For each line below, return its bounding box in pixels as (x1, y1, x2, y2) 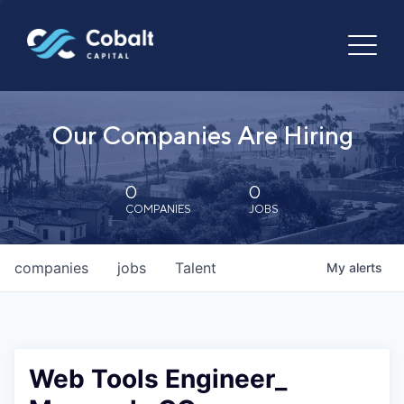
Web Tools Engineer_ (29, 363, 287, 394)
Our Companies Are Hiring (50, 120, 353, 150)
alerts (349, 260, 382, 275)
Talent (175, 259, 216, 277)
